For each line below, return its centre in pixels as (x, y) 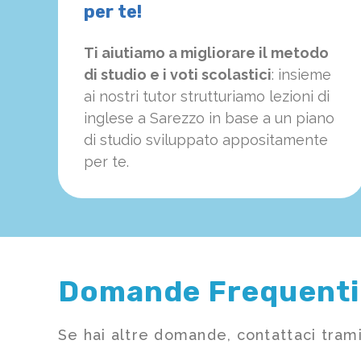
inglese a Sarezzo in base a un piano (209, 118)
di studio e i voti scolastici (178, 75)
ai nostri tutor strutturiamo (174, 97)
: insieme (301, 75)
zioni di (306, 97)
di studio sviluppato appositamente (206, 140)
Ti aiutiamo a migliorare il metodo (206, 53)
